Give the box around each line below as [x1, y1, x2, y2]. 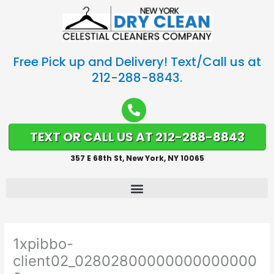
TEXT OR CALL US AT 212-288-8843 [29, 128, 245, 146]
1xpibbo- [13, 235, 74, 253]
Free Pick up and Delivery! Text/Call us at [13, 53, 261, 71]
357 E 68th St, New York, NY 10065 [70, 153, 204, 164]
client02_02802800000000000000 [13, 252, 257, 270]
